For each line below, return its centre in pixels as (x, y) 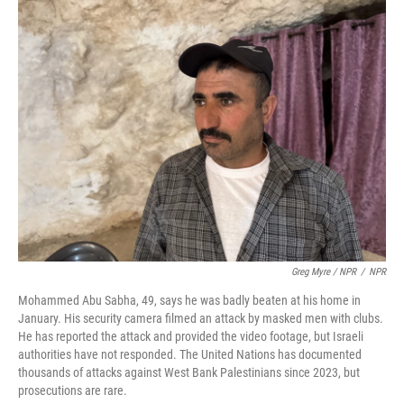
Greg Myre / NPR (324, 272)
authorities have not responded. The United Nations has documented (190, 354)
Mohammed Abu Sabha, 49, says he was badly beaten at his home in (189, 300)
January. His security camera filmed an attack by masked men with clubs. (201, 318)
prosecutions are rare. (73, 390)
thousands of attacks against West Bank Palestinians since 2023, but (189, 372)
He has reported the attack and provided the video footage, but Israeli (191, 336)
